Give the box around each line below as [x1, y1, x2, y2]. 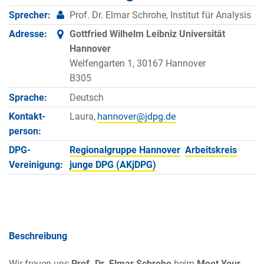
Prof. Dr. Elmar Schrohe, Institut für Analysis [69, 9, 251, 21]
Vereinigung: [9, 159, 63, 171]
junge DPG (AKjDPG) [69, 159, 156, 171]
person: [9, 125, 41, 137]
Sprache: [9, 91, 47, 103]
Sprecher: [9, 9, 51, 21]
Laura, [69, 110, 98, 122]
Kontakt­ [9, 110, 45, 122]
